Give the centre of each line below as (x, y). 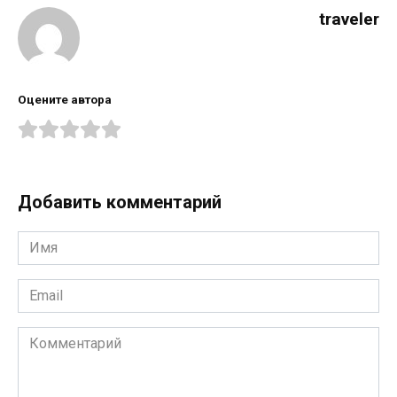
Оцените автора (65, 99)
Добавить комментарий (120, 202)
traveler (349, 19)
